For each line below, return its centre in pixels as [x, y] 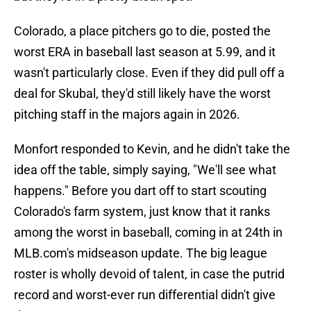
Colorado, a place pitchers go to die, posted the [142, 31]
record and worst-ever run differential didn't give [145, 295]
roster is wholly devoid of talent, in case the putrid [149, 274]
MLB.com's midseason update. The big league [141, 253]
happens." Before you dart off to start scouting [140, 191]
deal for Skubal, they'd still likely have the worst [142, 94]
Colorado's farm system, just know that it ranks [142, 212]
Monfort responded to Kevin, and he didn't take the [152, 149]
